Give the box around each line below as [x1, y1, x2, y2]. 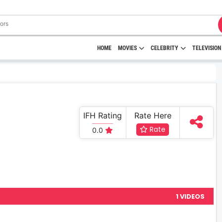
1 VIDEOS [175, 192, 205, 202]
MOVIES [118, 45, 137, 52]
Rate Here [134, 110, 171, 120]
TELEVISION [192, 45, 221, 52]
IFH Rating [83, 110, 122, 120]
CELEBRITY [151, 45, 178, 52]
